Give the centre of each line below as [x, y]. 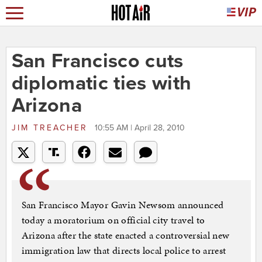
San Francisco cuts [97, 61]
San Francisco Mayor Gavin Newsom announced [123, 205]
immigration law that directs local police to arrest [124, 251]
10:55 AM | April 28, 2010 [139, 128]
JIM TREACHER [51, 128]
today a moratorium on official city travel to [113, 220]
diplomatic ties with [101, 84]
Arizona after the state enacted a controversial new [125, 235]
